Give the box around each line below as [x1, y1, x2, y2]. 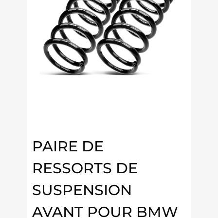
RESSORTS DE [32, 159, 138, 177]
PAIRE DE [32, 137, 104, 155]
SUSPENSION [32, 181, 132, 199]
